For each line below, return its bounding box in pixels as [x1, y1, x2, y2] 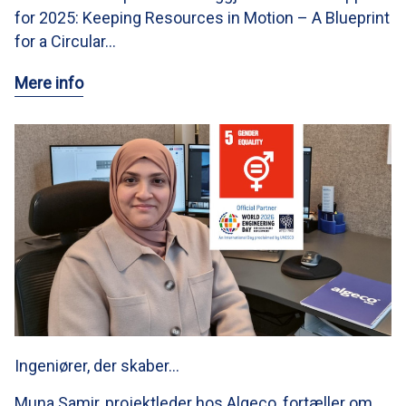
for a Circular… [14, 32, 116, 52]
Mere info [14, 73, 83, 93]
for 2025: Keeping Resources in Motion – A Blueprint [14, 8, 390, 28]
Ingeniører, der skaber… [14, 356, 179, 376]
